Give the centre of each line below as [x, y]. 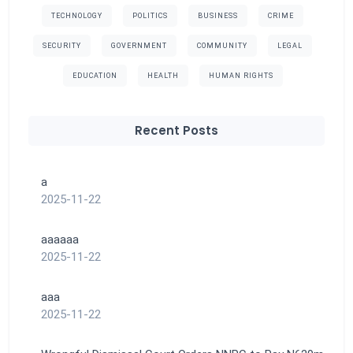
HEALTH [163, 76]
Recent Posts [176, 131]
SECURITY [62, 46]
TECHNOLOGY [77, 16]
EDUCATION [95, 76]
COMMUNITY [222, 46]
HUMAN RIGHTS [241, 76]
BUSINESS [218, 16]
